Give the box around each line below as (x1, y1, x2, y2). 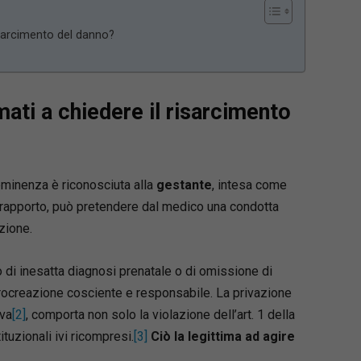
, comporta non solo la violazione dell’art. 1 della (25, 306, 295, 322)
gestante (156, 176, 212, 193)
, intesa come (211, 176, 287, 193)
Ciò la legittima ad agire (150, 328, 295, 344)
